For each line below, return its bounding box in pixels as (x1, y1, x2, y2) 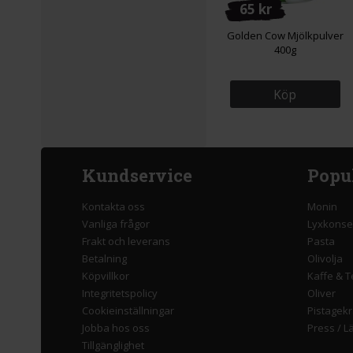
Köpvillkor (82, 269, 129, 284)
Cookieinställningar (82, 303, 174, 318)
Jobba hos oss (82, 321, 150, 336)
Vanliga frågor (82, 217, 150, 232)
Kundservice (82, 164, 192, 188)
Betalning (82, 251, 127, 266)
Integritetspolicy (82, 286, 158, 301)
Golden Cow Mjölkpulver (226, 28, 344, 43)
